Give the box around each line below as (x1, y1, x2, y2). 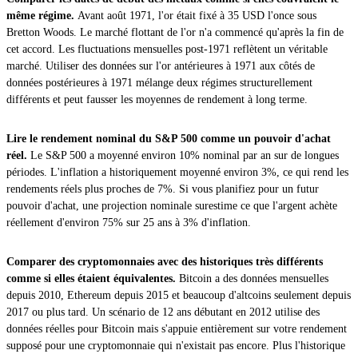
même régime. (6, 9, 78, 22)
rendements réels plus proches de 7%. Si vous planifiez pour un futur (6, 182, 319, 195)
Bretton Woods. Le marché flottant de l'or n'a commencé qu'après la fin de (6, 26, 344, 38)
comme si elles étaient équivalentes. (6, 272, 179, 284)
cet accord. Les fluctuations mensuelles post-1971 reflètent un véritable (6, 42, 328, 55)
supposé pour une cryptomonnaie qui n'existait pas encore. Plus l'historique (6, 339, 345, 352)
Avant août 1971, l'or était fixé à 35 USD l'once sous (78, 9, 316, 22)
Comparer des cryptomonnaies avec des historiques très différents (6, 255, 323, 268)
